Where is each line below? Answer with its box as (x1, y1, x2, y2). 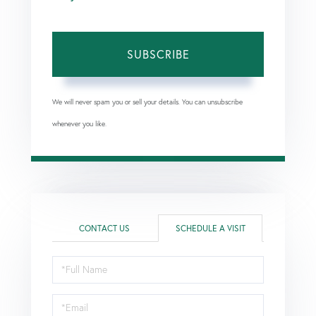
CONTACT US (79, 222, 130, 233)
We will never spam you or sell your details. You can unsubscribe (52, 97, 243, 107)
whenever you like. (52, 119, 107, 128)
